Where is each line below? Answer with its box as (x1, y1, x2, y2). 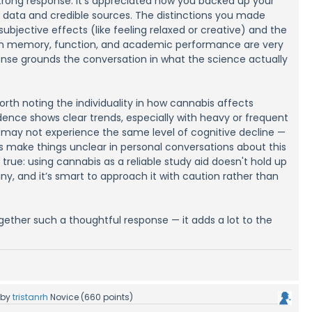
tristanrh (13, 290, 49, 303)
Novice (50, 290, 79, 303)
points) (101, 290, 134, 303)
